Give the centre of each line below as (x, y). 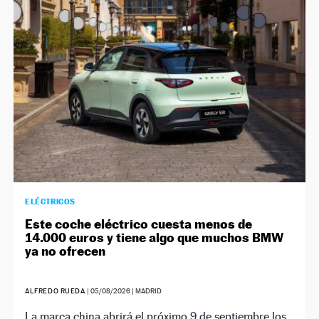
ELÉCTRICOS (50, 201)
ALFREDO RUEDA (55, 291)
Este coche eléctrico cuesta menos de (139, 224)
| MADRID (146, 291)
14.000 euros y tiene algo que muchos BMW (155, 237)
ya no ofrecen (66, 251)
